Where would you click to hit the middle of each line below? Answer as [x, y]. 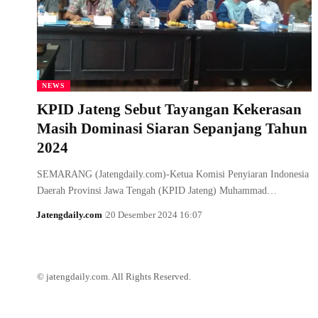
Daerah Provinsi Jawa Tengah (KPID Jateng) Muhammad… [157, 190]
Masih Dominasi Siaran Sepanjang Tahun [172, 128]
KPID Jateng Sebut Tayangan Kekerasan [169, 109]
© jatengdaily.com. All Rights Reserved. [114, 276]
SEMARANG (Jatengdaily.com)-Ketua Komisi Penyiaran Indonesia [173, 174]
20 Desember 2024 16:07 [154, 214]
